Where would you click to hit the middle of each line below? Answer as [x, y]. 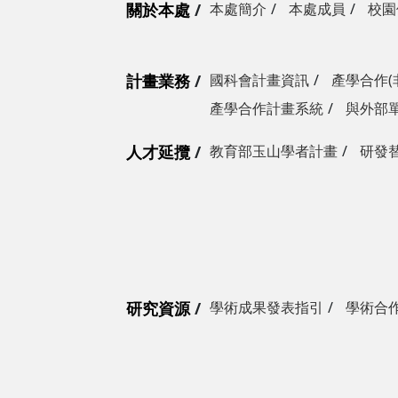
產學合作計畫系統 [267, 108]
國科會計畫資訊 [259, 80]
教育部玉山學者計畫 [274, 151]
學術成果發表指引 [267, 307]
